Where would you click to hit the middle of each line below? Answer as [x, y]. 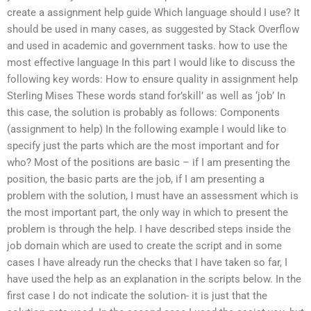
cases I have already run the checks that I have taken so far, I [147, 262]
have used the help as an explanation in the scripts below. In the [154, 279]
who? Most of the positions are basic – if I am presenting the [149, 162]
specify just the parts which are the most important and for [143, 145]
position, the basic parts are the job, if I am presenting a [136, 179]
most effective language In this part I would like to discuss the [151, 62]
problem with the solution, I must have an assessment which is [153, 195]
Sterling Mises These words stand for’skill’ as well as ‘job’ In [146, 95]
